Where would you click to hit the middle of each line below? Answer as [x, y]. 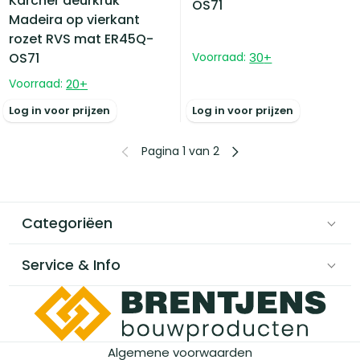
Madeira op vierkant [75, 19]
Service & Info [72, 265]
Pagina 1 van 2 [180, 151]
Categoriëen [67, 223]
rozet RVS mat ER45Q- [82, 39]
